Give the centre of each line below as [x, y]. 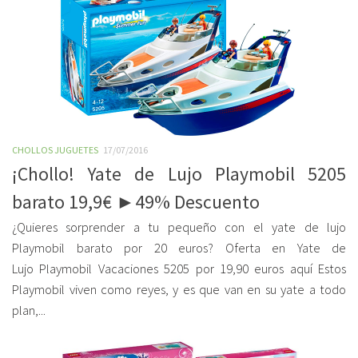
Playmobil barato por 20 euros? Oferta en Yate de [179, 248]
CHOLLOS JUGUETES [55, 150]
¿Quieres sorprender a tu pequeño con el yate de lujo [179, 227]
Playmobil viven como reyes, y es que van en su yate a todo [179, 290]
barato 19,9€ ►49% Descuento [136, 202]
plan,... [29, 310]
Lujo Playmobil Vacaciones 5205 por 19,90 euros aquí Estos [179, 269]
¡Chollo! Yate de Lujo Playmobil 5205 [179, 174]
